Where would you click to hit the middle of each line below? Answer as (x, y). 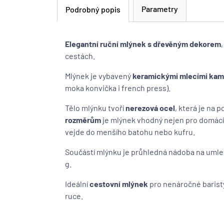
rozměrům (83, 120)
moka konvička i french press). (118, 88)
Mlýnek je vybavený (99, 76)
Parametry (160, 9)
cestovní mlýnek (119, 184)
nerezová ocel (150, 108)
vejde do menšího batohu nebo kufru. (130, 132)
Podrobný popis (93, 9)
